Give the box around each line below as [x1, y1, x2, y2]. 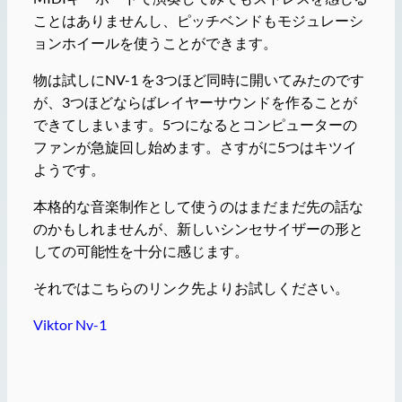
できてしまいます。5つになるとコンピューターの [32, 115, 357, 133]
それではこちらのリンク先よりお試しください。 [32, 279, 349, 297]
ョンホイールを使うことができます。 [32, 33, 277, 51]
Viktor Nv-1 [32, 316, 107, 334]
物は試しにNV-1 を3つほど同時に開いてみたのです [32, 70, 364, 88]
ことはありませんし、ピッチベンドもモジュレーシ [32, 11, 363, 29]
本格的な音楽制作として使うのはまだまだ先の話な [32, 197, 363, 214]
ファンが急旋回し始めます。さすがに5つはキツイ [32, 137, 357, 155]
